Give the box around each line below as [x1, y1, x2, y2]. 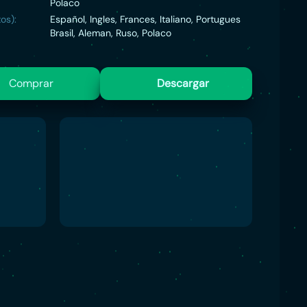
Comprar [8, 76, 53, 90]
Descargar [157, 76, 209, 90]
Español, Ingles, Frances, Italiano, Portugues [50, 13, 241, 25]
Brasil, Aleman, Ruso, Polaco [50, 27, 172, 39]
